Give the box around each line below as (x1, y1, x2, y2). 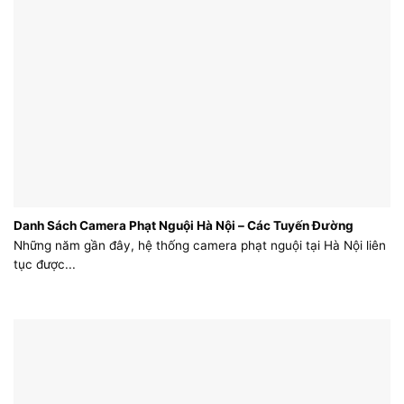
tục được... (14, 256, 76, 271)
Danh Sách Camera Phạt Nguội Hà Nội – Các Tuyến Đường (14, 217, 353, 233)
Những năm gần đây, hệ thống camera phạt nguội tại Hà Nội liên (14, 237, 386, 252)
